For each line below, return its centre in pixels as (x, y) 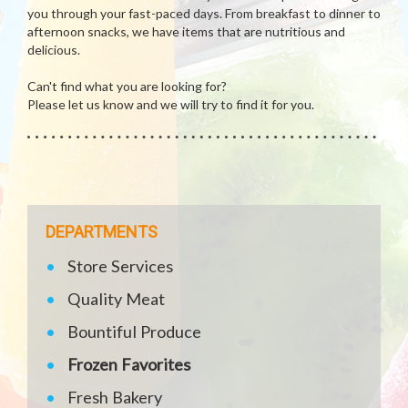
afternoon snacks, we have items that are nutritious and (186, 32)
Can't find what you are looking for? (127, 87)
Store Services (121, 266)
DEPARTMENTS (102, 232)
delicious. (54, 50)
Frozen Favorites (129, 365)
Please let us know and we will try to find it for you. (171, 105)
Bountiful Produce (135, 332)
